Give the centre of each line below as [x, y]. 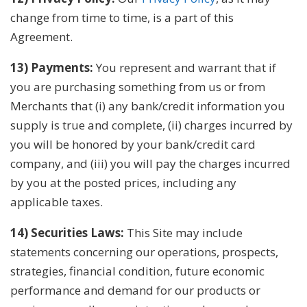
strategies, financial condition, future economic [137, 271]
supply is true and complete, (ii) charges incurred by [151, 125]
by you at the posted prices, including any [123, 182]
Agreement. [41, 36]
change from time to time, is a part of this [122, 17]
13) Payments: [52, 67]
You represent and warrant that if [185, 67]
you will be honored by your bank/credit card [133, 144]
